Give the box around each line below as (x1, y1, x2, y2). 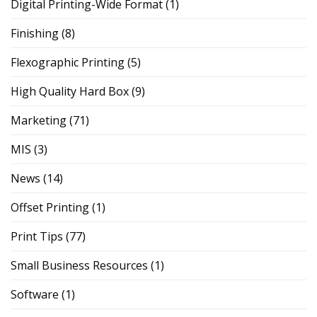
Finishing (11, 25, 59, 41)
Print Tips (11, 228, 63, 244)
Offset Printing (11, 199, 89, 215)
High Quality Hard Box (11, 83, 129, 99)
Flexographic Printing (11, 54, 125, 70)
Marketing (11, 112, 67, 128)
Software (11, 286, 59, 302)
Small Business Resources (11, 257, 148, 273)
